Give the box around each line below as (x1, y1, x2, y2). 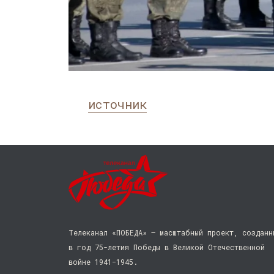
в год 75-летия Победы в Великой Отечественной (68, 242, 265, 253)
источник (88, 96, 147, 113)
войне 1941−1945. (68, 257, 138, 267)
